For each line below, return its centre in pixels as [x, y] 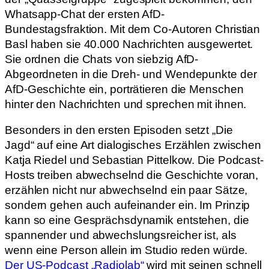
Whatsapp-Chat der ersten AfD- [85, 14]
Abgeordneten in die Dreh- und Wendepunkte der [131, 74]
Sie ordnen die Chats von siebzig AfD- [102, 59]
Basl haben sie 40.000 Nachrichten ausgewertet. [129, 44]
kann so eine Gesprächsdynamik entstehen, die [127, 220]
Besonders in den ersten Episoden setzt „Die [119, 130]
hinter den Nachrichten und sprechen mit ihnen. [126, 104]
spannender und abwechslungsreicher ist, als [121, 235]
